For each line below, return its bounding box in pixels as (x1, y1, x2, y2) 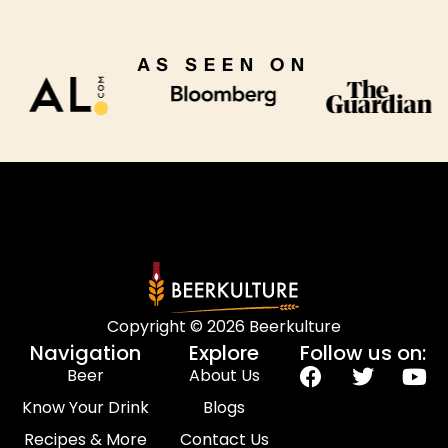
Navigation (29, 339, 141, 368)
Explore (189, 339, 259, 368)
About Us (188, 364, 260, 388)
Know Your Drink (21, 396, 149, 420)
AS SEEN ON (137, 54, 311, 77)
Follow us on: (299, 339, 426, 368)
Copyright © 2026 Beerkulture (107, 315, 341, 339)
